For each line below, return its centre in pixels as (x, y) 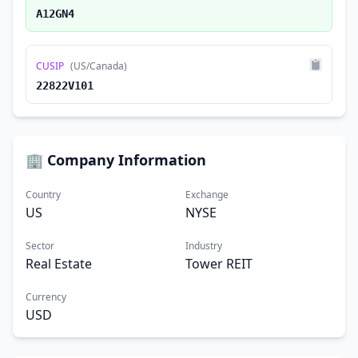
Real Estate (59, 264)
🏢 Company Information (116, 160)
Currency (46, 297)
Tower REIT (219, 264)
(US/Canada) (99, 66)
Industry (204, 246)
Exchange (207, 195)
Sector (40, 246)
